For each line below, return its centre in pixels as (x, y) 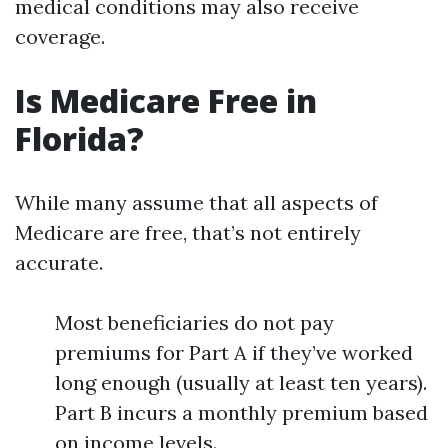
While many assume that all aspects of (196, 202)
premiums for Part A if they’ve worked (234, 352)
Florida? (79, 138)
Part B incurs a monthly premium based (241, 412)
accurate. (59, 262)
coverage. (60, 36)
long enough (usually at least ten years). (241, 382)
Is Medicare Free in (166, 100)
